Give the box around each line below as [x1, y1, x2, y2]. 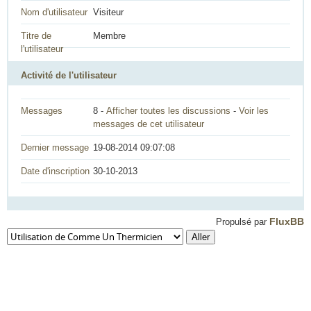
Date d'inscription [21, 166, 90, 176]
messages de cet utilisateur [93, 119, 204, 129]
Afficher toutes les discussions [106, 106, 230, 116]
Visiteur [93, 7, 124, 17]
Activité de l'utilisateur [21, 70, 117, 81]
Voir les [239, 106, 269, 116]
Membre [93, 31, 126, 41]
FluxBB [269, 216, 304, 227]
